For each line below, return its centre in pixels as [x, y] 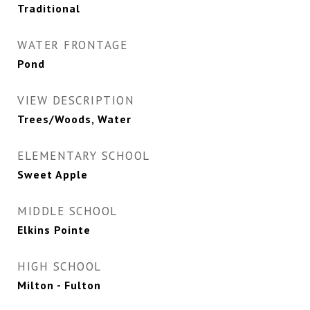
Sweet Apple [53, 175]
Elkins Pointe [54, 230]
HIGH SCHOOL [60, 267]
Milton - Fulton [59, 285]
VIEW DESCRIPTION [76, 101]
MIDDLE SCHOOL [67, 211]
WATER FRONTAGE [72, 45]
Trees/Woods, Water [74, 119]
